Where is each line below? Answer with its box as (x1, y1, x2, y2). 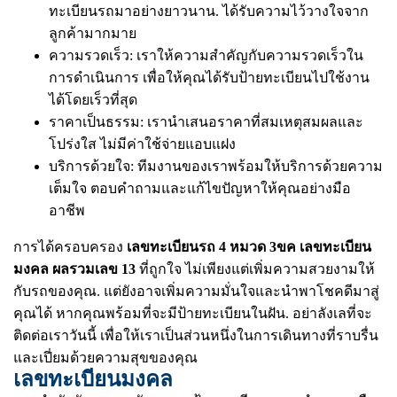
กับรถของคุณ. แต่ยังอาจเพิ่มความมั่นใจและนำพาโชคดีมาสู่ (13, 284, 379, 299)
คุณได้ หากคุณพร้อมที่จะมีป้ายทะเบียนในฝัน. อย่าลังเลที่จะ (13, 306, 372, 321)
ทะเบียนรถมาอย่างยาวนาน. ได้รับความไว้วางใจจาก (49, 4, 369, 19)
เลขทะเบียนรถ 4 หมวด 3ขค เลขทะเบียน (127, 239, 371, 254)
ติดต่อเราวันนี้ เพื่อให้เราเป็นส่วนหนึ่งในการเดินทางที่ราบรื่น (13, 328, 378, 343)
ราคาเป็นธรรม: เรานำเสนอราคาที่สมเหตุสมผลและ (49, 114, 363, 129)
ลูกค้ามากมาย (49, 26, 136, 41)
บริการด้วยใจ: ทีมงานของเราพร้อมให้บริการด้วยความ (49, 159, 383, 174)
